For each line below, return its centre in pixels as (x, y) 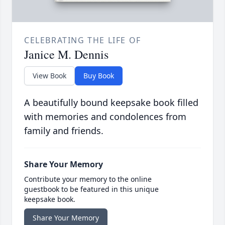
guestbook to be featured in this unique (91, 189)
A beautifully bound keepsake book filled (111, 103)
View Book (49, 76)
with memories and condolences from (105, 117)
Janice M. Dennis (66, 54)
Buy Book (99, 76)
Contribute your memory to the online (88, 179)
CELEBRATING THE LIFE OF (83, 40)
